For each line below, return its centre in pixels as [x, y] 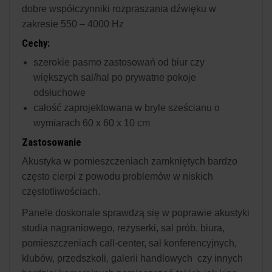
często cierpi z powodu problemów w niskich [117, 176]
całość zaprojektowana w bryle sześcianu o [127, 107]
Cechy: [36, 43]
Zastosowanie [52, 142]
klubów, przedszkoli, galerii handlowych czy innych [132, 258]
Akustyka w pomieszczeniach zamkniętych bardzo [130, 161]
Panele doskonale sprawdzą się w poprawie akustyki [136, 212]
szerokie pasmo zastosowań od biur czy [119, 62]
